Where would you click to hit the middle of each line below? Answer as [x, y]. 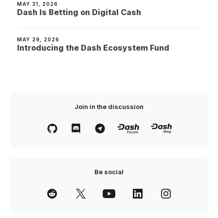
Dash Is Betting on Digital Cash [79, 12]
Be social [109, 172]
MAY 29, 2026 [38, 39]
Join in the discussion [109, 107]
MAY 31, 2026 [37, 4]
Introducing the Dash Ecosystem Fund [93, 48]
